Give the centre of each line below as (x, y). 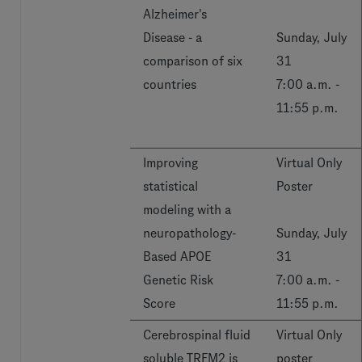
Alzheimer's (175, 14)
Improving (170, 163)
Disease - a (173, 38)
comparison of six (193, 61)
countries (170, 84)
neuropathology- (189, 233)
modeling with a (187, 210)
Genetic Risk (178, 280)
